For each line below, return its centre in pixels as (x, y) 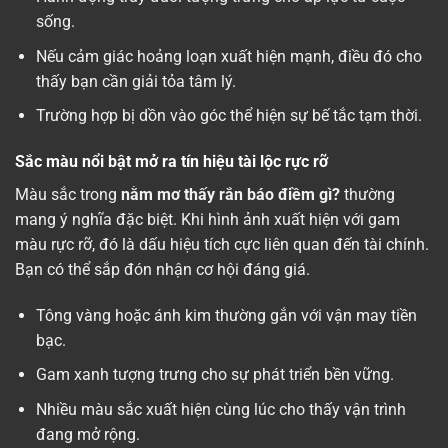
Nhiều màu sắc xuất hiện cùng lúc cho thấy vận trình (220, 410)
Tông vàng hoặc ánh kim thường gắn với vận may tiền (226, 315)
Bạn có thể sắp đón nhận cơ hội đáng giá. (162, 270)
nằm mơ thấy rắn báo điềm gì (226, 195)
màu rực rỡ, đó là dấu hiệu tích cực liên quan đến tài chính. (222, 245)
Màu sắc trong (68, 195)
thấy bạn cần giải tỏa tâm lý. (137, 81)
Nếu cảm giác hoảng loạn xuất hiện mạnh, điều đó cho (228, 56)
